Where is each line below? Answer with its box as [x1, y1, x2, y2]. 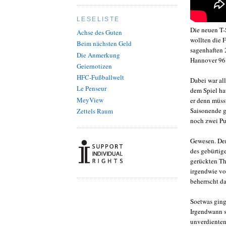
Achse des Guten [77, 28, 122, 37]
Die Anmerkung [77, 50, 120, 60]
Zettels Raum [77, 106, 113, 116]
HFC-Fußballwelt [77, 73, 124, 82]
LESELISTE [77, 16, 120, 23]
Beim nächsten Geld [77, 39, 132, 48]
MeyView [77, 95, 103, 104]
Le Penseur [77, 84, 106, 93]
